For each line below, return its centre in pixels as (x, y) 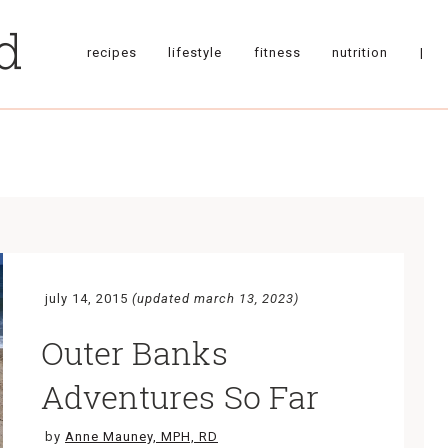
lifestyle (195, 52)
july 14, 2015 (86, 298)
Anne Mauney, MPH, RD (141, 436)
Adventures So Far (180, 396)
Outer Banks (134, 352)
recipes (111, 52)
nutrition (360, 52)
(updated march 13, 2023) (215, 298)
